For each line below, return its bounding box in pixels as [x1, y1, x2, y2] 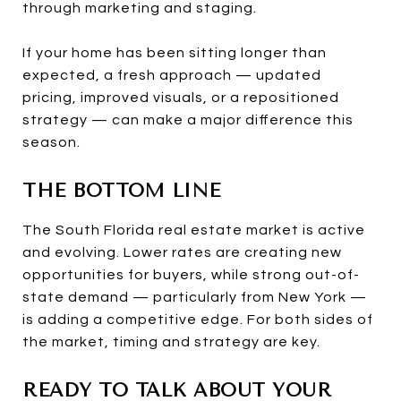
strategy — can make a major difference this [22, 112, 354, 127]
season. [22, 134, 81, 149]
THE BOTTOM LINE [22, 179, 221, 201]
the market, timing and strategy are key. [22, 334, 320, 349]
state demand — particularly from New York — [22, 289, 367, 304]
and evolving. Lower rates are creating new [22, 244, 342, 260]
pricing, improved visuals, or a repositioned [22, 90, 339, 105]
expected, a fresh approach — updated [22, 67, 321, 82]
